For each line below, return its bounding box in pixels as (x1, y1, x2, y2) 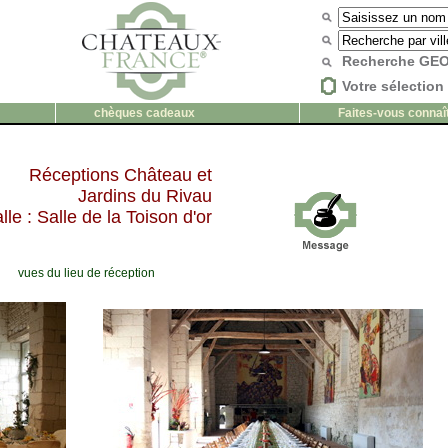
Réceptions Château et (29, 165, 212, 185)
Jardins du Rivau (78, 186, 212, 206)
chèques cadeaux (93, 106, 195, 120)
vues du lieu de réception (17, 266, 155, 280)
